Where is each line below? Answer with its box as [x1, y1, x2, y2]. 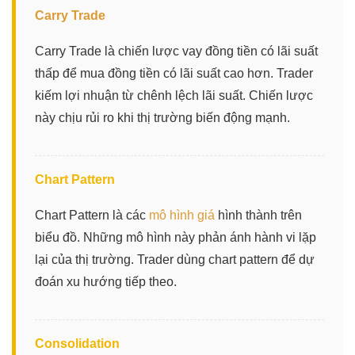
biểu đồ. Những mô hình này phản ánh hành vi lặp [35, 230, 316, 244]
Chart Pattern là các [35, 208, 149, 222]
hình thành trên [215, 208, 302, 222]
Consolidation [35, 336, 120, 350]
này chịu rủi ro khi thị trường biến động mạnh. [35, 110, 290, 124]
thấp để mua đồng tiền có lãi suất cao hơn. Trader [35, 66, 313, 80]
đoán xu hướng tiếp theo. [35, 274, 177, 288]
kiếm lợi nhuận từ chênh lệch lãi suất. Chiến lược [35, 88, 313, 102]
